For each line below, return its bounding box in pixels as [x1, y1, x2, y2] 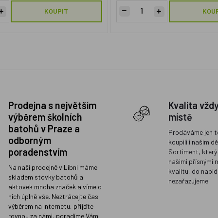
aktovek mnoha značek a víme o [8, 182, 102, 191]
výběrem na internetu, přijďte [8, 202, 93, 210]
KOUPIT [44, 7, 69, 15]
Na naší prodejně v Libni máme [8, 163, 97, 171]
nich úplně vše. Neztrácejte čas [8, 192, 98, 200]
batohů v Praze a [8, 123, 80, 134]
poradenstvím [8, 146, 67, 158]
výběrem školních [8, 111, 82, 123]
